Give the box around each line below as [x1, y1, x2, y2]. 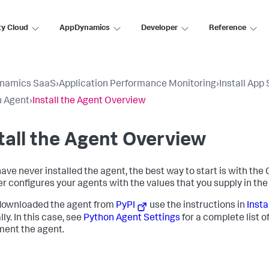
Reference [209, 24, 246, 32]
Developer [141, 24, 178, 32]
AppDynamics [59, 24, 110, 32]
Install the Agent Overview [32, 97, 146, 106]
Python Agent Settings [83, 214, 180, 224]
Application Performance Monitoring [59, 80, 216, 89]
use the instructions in [148, 201, 247, 211]
